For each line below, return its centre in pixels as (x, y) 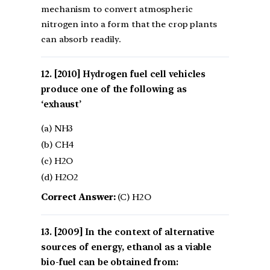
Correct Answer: (78, 197)
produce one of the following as (114, 89)
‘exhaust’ (61, 105)
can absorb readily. (81, 39)
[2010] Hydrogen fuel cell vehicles (130, 74)
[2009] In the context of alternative (134, 232)
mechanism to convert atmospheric (117, 9)
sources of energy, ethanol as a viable (127, 247)
